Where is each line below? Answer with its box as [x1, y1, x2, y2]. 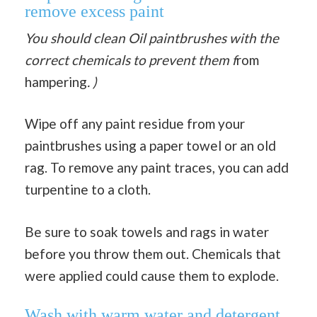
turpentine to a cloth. [25, 181, 151, 198]
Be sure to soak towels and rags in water [25, 223, 269, 240]
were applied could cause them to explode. [25, 267, 279, 284]
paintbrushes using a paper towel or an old [25, 137, 276, 154]
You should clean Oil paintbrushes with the [25, 29, 279, 46]
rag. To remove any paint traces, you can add [25, 159, 289, 176]
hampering [25, 73, 87, 90]
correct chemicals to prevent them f [25, 51, 236, 68]
